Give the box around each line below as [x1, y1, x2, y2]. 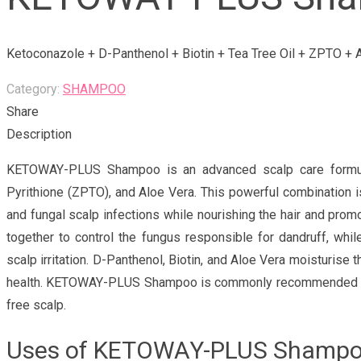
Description [6, 127, 72, 143]
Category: [6, 81, 63, 98]
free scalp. [6, 297, 66, 313]
